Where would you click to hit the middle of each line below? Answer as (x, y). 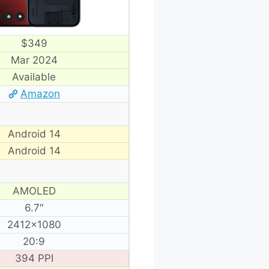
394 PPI (34, 258)
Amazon (40, 93)
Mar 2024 (34, 60)
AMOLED (34, 191)
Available (34, 77)
